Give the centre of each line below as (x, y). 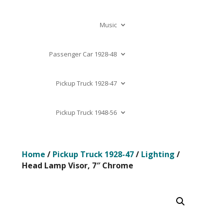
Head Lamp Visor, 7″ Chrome (77, 165)
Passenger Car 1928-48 (83, 54)
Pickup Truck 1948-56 (86, 112)
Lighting (158, 154)
